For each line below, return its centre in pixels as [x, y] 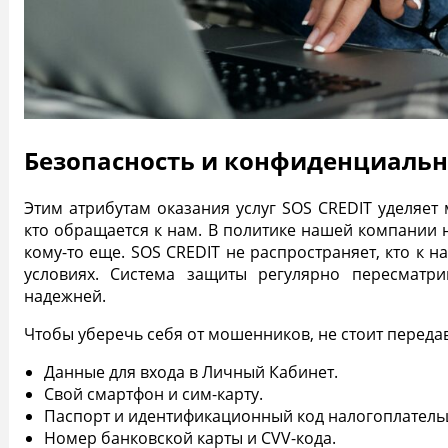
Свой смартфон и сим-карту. [153, 394]
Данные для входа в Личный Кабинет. [193, 372]
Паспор [73, 416]
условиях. [61, 274]
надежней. [67, 296]
